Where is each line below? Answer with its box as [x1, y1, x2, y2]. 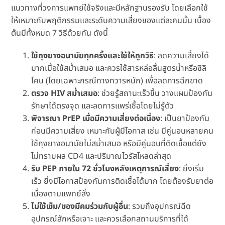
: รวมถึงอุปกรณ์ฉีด [128, 200, 191, 213]
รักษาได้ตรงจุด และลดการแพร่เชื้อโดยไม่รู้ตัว [31, 100, 174, 113]
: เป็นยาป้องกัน [160, 113, 210, 125]
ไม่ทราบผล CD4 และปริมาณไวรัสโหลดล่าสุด [31, 150, 172, 163]
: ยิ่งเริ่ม [179, 163, 204, 175]
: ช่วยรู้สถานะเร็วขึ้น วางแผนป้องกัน [97, 87, 213, 100]
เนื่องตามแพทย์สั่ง [31, 188, 91, 200]
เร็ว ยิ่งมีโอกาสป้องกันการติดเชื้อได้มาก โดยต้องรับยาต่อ [31, 175, 214, 188]
